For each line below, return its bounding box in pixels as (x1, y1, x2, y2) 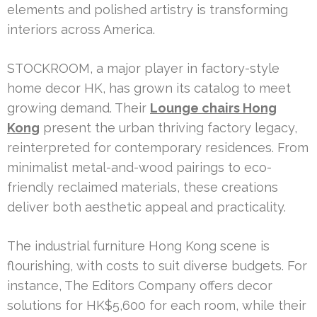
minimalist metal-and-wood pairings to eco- (7, 159, 272, 175)
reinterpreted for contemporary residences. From (7, 139, 309, 155)
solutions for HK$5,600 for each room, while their (7, 297, 306, 313)
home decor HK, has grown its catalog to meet (7, 80, 291, 96)
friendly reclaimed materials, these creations (7, 179, 278, 195)
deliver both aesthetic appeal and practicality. (7, 199, 286, 214)
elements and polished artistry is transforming (7, 1, 288, 17)
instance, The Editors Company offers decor (7, 277, 272, 293)
